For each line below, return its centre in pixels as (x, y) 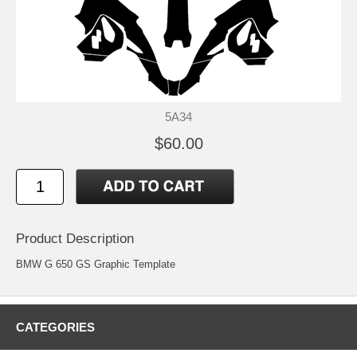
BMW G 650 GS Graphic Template (96, 265)
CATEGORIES (55, 328)
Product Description (75, 239)
